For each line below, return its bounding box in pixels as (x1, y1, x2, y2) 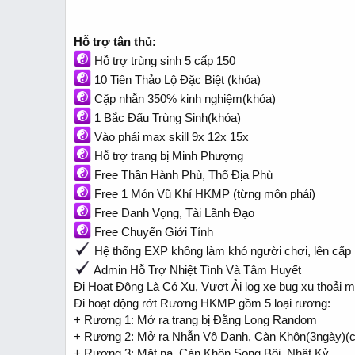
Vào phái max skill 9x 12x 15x (91, 130, 249, 143)
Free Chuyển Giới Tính (91, 225, 213, 239)
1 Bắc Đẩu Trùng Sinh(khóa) (91, 111, 241, 124)
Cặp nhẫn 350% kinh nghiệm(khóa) (91, 92, 276, 105)
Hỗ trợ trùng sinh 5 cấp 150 (91, 54, 235, 67)
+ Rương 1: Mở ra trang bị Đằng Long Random (74, 313, 317, 326)
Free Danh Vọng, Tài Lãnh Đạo (91, 206, 254, 219)
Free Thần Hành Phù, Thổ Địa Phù (91, 168, 273, 181)
